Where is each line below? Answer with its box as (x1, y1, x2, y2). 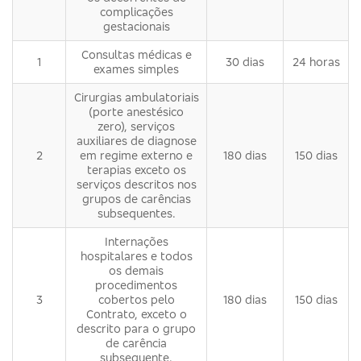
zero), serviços (98, 118, 175, 133)
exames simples (93, 61, 179, 76)
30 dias (226, 54, 264, 68)
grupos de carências (81, 191, 191, 205)
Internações (104, 234, 168, 248)
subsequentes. (97, 205, 176, 220)
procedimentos (95, 277, 177, 292)
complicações (99, 4, 173, 19)
